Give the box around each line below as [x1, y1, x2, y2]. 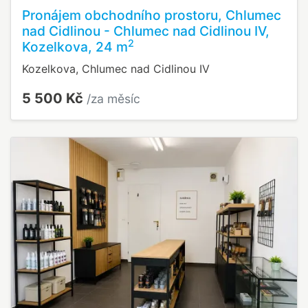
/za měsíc [87, 91, 140, 107]
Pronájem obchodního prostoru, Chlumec [22, 7, 281, 24]
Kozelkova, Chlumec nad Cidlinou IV [22, 62, 210, 76]
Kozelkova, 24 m [22, 38, 128, 56]
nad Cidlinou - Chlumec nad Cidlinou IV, [22, 23, 269, 40]
